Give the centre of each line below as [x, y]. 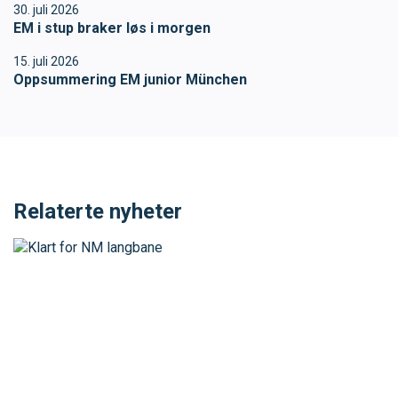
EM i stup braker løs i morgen [112, 28]
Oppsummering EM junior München [130, 79]
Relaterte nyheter [100, 211]
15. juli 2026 [46, 61]
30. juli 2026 [46, 9]
